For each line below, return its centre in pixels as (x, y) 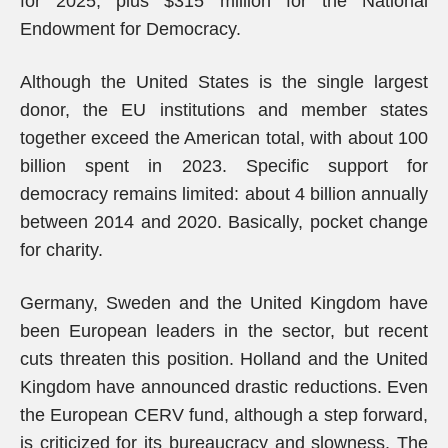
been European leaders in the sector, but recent (224, 331)
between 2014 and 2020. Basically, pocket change (224, 222)
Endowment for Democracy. (130, 29)
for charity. (61, 250)
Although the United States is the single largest (224, 82)
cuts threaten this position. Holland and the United (224, 359)
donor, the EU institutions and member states (224, 110)
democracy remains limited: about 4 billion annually (224, 194)
